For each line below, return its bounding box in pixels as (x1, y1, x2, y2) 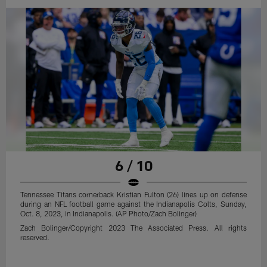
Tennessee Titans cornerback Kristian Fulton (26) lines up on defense (20, 190, 247, 198)
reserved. (20, 232, 50, 241)
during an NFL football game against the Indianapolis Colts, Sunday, (20, 199, 247, 208)
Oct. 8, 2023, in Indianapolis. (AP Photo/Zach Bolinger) (20, 209, 197, 218)
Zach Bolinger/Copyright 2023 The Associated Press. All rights (20, 223, 247, 232)
